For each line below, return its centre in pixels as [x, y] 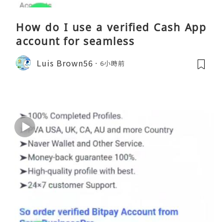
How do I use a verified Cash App [111, 28]
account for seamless [75, 41]
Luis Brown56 [65, 63]
